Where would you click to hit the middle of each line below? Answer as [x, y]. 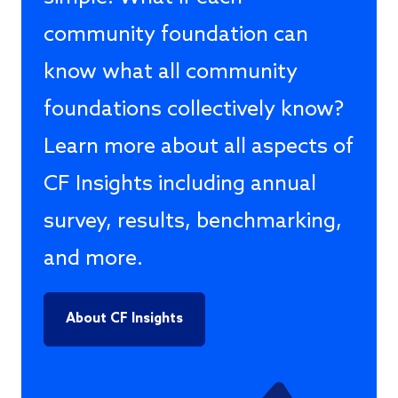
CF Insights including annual [180, 185]
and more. [93, 259]
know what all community [171, 73]
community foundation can [176, 36]
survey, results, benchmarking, [193, 222]
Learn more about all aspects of [199, 147]
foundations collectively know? [194, 110]
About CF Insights [124, 319]
